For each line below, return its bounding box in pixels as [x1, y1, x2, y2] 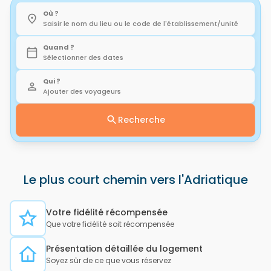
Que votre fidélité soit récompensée [46, 219, 174, 230]
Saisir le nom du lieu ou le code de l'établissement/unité [43, 18, 238, 28]
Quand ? [43, 42, 74, 52]
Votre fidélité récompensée [46, 206, 168, 219]
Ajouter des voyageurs [43, 86, 121, 96]
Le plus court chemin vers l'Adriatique [23, 171, 248, 188]
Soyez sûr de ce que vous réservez [46, 255, 171, 266]
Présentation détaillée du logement [46, 243, 203, 255]
